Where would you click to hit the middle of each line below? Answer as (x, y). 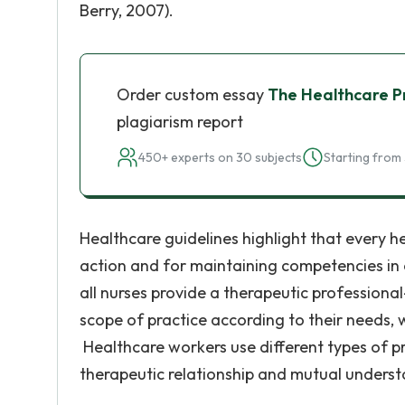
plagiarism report (180, 122)
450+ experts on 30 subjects (220, 157)
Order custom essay (192, 94)
